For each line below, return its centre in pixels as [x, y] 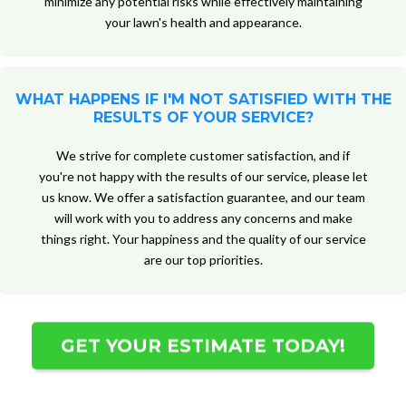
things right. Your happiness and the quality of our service [203, 239]
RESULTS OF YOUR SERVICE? [203, 118]
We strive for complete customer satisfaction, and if [203, 156]
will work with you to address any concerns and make [203, 218]
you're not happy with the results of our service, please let [203, 177]
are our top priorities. [203, 260]
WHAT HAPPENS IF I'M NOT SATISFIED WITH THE [203, 100]
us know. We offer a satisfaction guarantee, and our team [203, 198]
